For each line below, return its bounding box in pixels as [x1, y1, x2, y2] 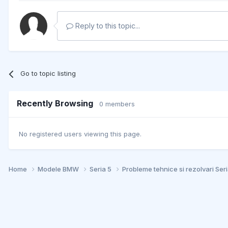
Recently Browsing [17, 98, 99, 109]
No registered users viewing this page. [19, 129, 141, 138]
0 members [99, 100, 135, 108]
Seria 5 [90, 164, 113, 173]
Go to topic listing [20, 69, 76, 78]
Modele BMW [38, 164, 80, 173]
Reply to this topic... [73, 21, 140, 31]
